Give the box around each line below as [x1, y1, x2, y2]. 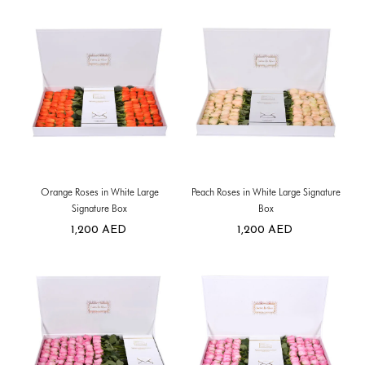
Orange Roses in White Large [40, 186, 159, 199]
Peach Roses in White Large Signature [191, 186, 341, 199]
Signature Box [72, 202, 127, 215]
